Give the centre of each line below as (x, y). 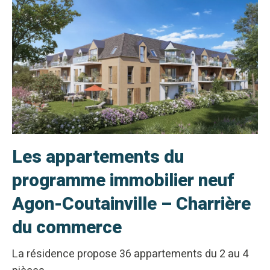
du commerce (67, 228)
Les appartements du (98, 157)
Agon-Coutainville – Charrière (131, 204)
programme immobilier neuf (123, 181)
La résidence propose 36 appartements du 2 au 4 (130, 254)
